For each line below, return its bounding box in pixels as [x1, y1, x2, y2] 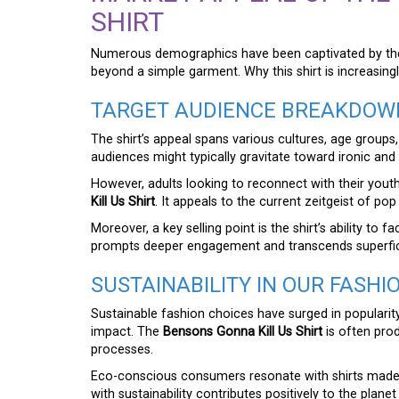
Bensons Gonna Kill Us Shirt [163, 324, 322, 339]
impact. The [91, 324, 163, 339]
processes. [91, 342, 153, 357]
